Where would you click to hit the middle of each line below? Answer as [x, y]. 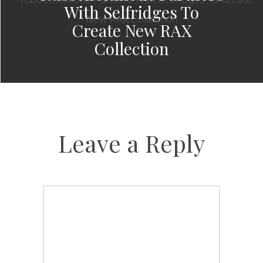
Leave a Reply [131, 143]
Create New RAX [132, 30]
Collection [132, 48]
